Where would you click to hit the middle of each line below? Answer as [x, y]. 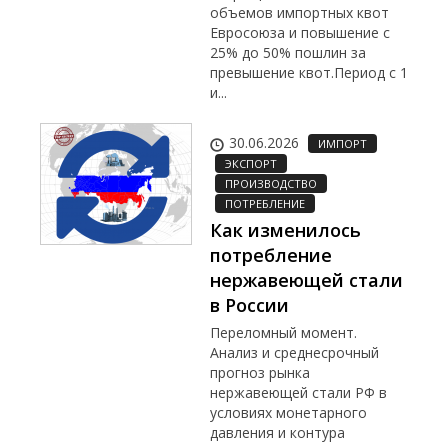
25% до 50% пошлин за [288, 53]
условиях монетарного [288, 413]
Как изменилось [285, 230]
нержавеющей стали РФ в [298, 393]
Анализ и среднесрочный [294, 353]
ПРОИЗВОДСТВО [271, 184]
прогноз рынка [260, 373]
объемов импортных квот [299, 13]
